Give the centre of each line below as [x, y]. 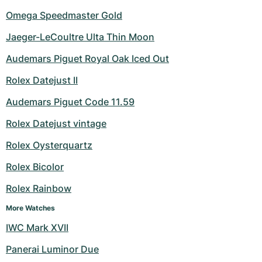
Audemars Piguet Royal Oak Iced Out [87, 59]
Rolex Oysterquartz [49, 145]
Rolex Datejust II [42, 80]
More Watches [30, 208]
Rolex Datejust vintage [56, 124]
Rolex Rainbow [39, 189]
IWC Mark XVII [37, 228]
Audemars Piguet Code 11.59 [70, 102]
